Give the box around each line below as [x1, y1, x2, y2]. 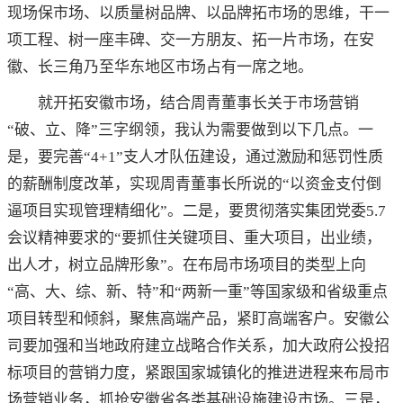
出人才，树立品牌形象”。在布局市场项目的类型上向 [7, 256, 366, 274]
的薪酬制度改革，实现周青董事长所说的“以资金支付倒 [7, 175, 381, 193]
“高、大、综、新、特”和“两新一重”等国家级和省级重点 [7, 283, 388, 301]
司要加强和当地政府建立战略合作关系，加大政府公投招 [7, 337, 390, 355]
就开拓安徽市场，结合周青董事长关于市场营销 [38, 94, 359, 112]
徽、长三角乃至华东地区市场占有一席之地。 [7, 58, 313, 76]
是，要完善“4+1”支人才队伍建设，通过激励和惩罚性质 [7, 148, 383, 166]
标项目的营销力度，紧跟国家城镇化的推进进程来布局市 [7, 364, 390, 382]
